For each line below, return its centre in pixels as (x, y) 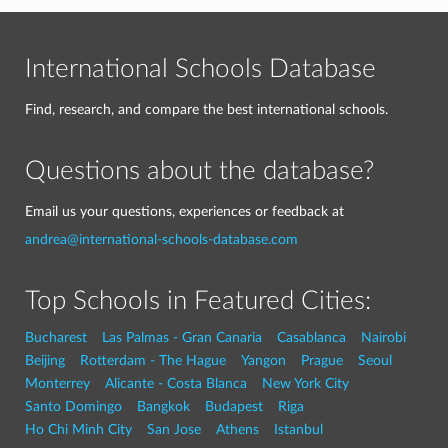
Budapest (234, 406)
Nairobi (383, 337)
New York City (305, 383)
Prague (322, 360)
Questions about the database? (199, 171)
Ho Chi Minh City (78, 429)
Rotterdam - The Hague (153, 360)
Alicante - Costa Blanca (176, 383)
